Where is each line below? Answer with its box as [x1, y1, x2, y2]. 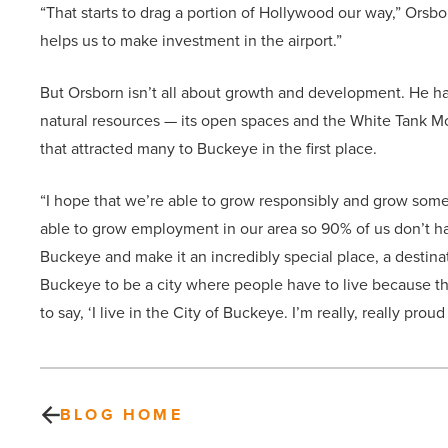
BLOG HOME [60, 403, 183, 427]
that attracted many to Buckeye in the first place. [40, 137, 377, 161]
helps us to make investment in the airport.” [40, 29, 342, 53]
